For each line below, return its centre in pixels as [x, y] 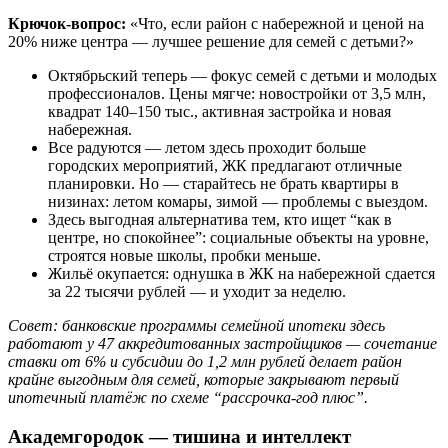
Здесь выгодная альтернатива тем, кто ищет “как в [220, 220]
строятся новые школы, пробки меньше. [184, 256]
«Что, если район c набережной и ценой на [275, 24]
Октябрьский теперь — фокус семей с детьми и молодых [242, 76]
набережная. [90, 130]
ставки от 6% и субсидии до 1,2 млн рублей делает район [205, 362]
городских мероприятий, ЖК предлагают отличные [225, 166]
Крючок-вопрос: [67, 24]
